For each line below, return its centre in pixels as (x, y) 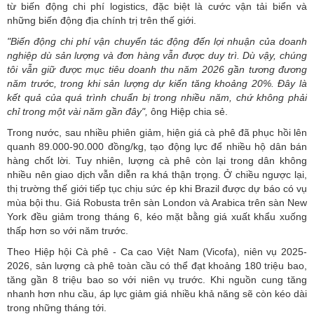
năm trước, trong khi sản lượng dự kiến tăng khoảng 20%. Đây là (157, 84)
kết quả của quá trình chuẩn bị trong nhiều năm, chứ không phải (157, 98)
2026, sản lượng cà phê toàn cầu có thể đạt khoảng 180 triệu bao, (157, 266)
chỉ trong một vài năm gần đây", (77, 112)
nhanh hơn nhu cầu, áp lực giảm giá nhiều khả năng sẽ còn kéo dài (157, 294)
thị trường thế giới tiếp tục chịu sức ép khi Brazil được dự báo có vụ (157, 189)
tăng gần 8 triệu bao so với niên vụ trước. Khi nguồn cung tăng (157, 280)
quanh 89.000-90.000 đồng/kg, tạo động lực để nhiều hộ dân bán (157, 147)
